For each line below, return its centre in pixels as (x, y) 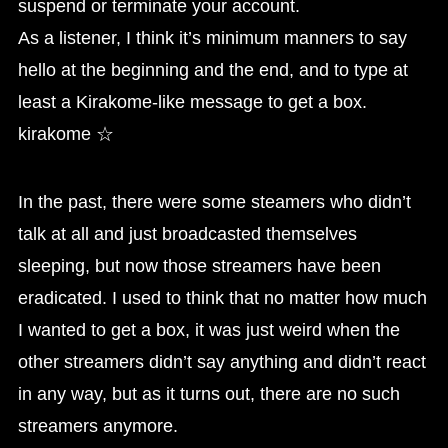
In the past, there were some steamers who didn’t (214, 201)
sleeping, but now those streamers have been (199, 265)
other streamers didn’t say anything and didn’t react (221, 361)
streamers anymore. (97, 425)
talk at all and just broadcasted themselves (187, 233)
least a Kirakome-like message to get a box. (192, 101)
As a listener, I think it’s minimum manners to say (212, 37)
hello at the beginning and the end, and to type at (212, 69)
